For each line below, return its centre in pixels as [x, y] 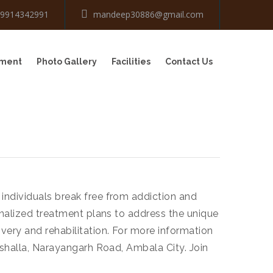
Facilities [131, 62]
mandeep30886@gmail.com [147, 14]
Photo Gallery [67, 62]
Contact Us [189, 62]
